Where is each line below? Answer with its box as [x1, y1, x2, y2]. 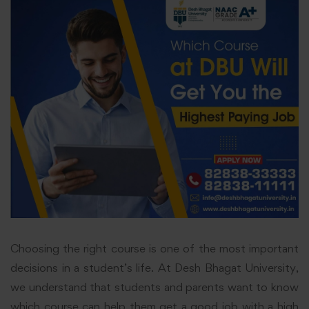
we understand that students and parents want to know [10, 279, 299, 294]
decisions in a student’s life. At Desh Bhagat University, [10, 260, 299, 275]
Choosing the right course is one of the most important [10, 241, 299, 255]
